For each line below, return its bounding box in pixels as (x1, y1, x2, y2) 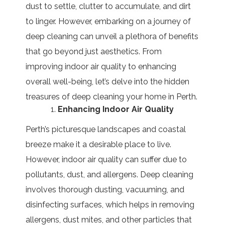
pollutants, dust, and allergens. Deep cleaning (26, 169, 194, 179)
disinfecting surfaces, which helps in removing (26, 199, 195, 209)
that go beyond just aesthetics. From (26, 46, 162, 56)
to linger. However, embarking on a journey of (26, 16, 191, 26)
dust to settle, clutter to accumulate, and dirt (26, 1, 191, 11)
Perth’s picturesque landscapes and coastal (26, 124, 186, 134)
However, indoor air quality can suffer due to (26, 154, 187, 164)
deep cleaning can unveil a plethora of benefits (26, 31, 199, 41)
